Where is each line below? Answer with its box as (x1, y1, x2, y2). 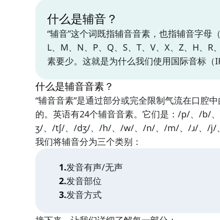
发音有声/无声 (66, 161, 123, 173)
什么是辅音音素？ (35, 80, 114, 93)
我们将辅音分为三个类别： (35, 136, 141, 148)
